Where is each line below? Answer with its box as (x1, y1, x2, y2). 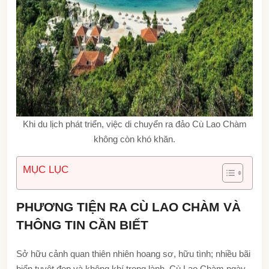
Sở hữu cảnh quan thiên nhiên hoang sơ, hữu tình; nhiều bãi (16, 248, 250, 259)
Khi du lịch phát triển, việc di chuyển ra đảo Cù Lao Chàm (22, 118, 247, 129)
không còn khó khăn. (94, 133, 175, 144)
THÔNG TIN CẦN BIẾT (16, 217, 148, 232)
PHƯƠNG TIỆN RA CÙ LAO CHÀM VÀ (16, 199, 241, 214)
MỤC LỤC (23, 163, 68, 175)
